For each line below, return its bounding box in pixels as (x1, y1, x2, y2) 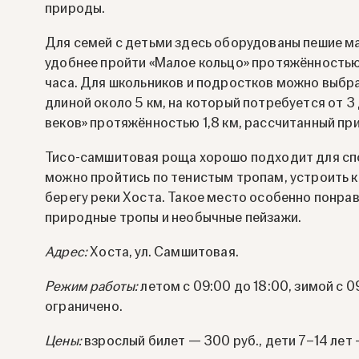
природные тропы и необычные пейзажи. (45, 209, 302, 227)
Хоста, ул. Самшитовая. (87, 244, 239, 261)
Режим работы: (45, 278, 139, 296)
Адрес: (45, 244, 88, 261)
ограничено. (45, 298, 123, 316)
